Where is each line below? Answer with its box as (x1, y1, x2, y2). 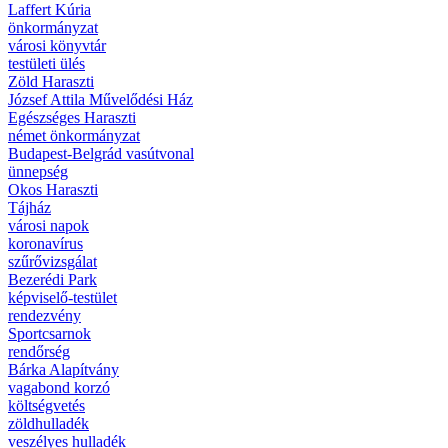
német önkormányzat (8, 127, 140, 145)
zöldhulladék (8, 415, 89, 433)
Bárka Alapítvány (8, 361, 119, 379)
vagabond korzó (8, 379, 110, 397)
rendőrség (8, 343, 70, 361)
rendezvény (8, 307, 81, 325)
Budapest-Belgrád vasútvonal (8, 145, 194, 163)
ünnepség (8, 163, 68, 181)
